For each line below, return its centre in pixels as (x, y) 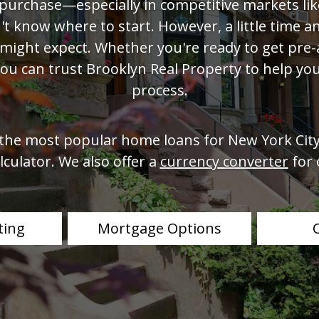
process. (159, 90)
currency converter (224, 161)
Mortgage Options (159, 228)
